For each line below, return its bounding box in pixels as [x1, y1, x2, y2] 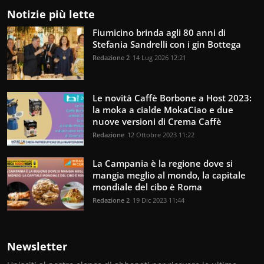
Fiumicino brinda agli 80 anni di [93, 26, 226, 38]
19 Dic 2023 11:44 [133, 195, 184, 204]
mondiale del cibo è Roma [93, 180, 202, 193]
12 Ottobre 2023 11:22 [127, 130, 194, 139]
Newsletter [7, 239, 67, 253]
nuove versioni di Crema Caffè [93, 115, 222, 127]
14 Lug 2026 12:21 [133, 52, 186, 62]
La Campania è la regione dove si [93, 157, 233, 169]
